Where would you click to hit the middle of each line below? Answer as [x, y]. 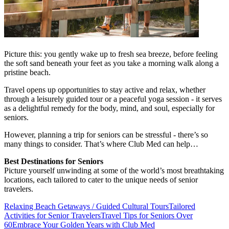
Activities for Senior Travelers [52, 215]
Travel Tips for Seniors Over [147, 215]
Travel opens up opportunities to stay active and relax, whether [105, 89]
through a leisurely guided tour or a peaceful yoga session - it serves [113, 99]
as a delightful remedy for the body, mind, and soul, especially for [109, 108]
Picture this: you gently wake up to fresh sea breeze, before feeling [111, 54]
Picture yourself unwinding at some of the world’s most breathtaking [114, 170]
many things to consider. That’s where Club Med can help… [101, 144]
